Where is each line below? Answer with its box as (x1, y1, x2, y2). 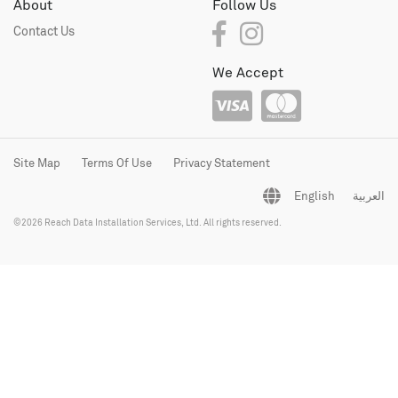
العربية (353, 188, 385, 203)
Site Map (13, 155, 60, 171)
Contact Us (13, 23, 75, 39)
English (294, 188, 335, 203)
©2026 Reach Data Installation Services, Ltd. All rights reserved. (13, 217, 282, 228)
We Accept (212, 64, 283, 82)
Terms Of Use (82, 155, 152, 171)
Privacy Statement (173, 155, 270, 171)
